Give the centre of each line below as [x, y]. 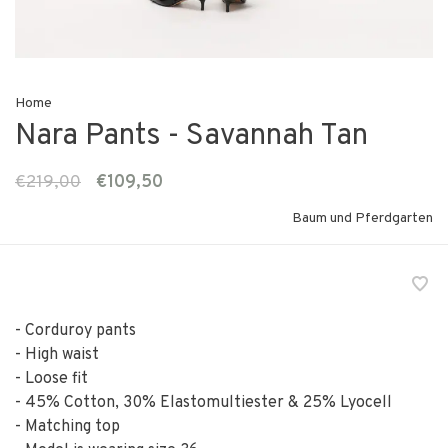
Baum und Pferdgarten [362, 219]
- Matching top [67, 427]
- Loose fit [51, 379]
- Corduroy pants [75, 331]
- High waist [57, 355]
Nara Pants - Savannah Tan [191, 137]
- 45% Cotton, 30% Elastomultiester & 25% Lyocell [203, 403]
